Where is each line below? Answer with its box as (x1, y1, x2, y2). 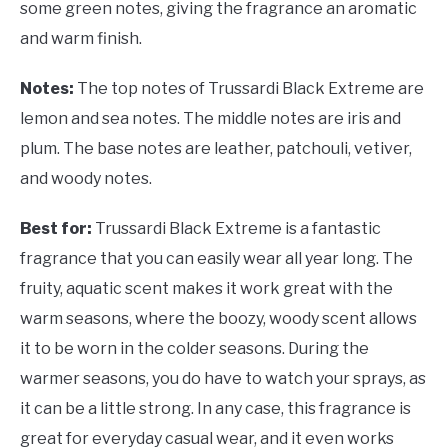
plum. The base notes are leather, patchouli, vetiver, (20, 138, 412, 158)
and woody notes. (20, 168, 152, 188)
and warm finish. (20, 28, 142, 48)
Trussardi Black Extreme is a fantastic (95, 218, 381, 238)
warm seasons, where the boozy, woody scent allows (20, 308, 417, 328)
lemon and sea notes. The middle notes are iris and (20, 108, 401, 128)
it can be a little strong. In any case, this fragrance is (20, 398, 411, 418)
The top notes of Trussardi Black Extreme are (77, 78, 424, 98)
